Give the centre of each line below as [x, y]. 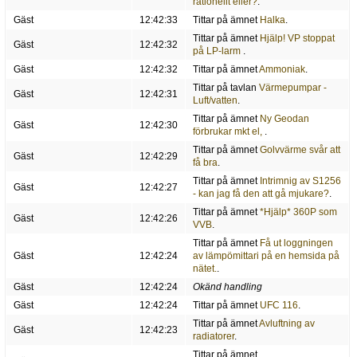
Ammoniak [282, 70]
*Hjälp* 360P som [298, 212]
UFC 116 [279, 306]
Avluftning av [286, 324]
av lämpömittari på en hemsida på [266, 256]
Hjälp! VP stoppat [297, 39]
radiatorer [213, 337]
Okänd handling [227, 287]
